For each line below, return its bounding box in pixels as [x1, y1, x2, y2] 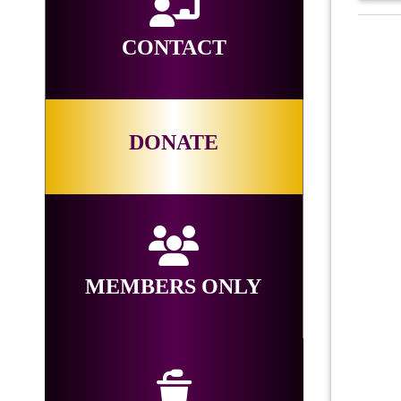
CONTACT [122, 36, 227, 60]
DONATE [129, 131, 219, 155]
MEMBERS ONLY [85, 275, 262, 299]
